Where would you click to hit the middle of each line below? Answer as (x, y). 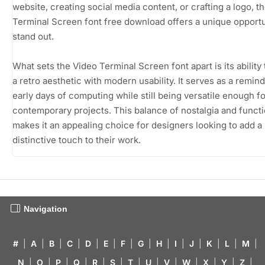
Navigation (46, 209)
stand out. (33, 36)
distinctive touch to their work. (77, 140)
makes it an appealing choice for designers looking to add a (137, 125)
